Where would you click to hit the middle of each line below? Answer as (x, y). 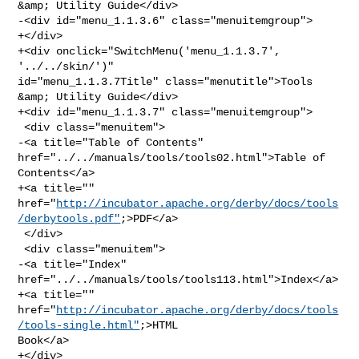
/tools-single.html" (79, 325)
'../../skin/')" (69, 66)
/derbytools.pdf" (69, 218)
